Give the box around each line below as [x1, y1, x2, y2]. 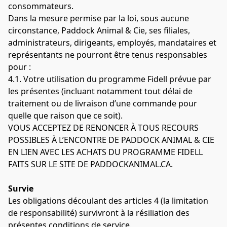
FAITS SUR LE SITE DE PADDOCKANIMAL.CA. [8, 158, 175, 170]
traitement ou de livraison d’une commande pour [8, 97, 197, 109]
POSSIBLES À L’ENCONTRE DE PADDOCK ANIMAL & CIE [8, 134, 214, 145]
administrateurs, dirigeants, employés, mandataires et [8, 36, 216, 48]
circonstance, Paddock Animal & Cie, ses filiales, [8, 24, 190, 36]
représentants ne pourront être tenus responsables [8, 49, 207, 60]
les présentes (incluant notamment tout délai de [8, 85, 193, 97]
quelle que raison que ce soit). [8, 109, 123, 121]
